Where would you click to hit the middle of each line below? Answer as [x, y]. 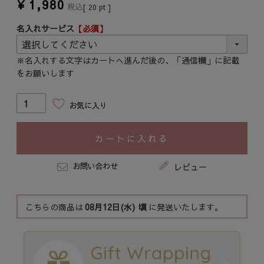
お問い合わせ [95, 166]
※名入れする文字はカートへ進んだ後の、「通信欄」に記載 [128, 60]
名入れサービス [46, 28]
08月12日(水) [110, 207]
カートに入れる [132, 138]
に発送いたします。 [186, 207]
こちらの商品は [55, 207]
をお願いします [46, 73]
